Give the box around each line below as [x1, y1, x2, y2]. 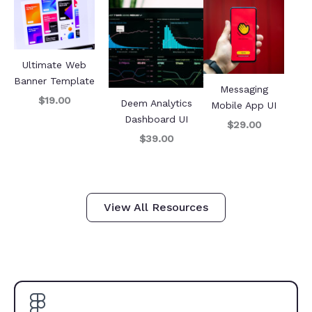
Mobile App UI [211, 99, 276, 111]
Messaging [219, 83, 268, 95]
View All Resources [104, 200, 208, 214]
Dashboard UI [124, 113, 188, 125]
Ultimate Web [22, 59, 86, 71]
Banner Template [14, 75, 95, 87]
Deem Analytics [120, 97, 192, 109]
